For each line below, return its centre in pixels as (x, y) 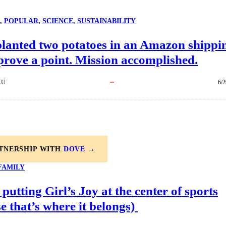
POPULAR (21, 21)
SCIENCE (58, 21)
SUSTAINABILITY (106, 21)
